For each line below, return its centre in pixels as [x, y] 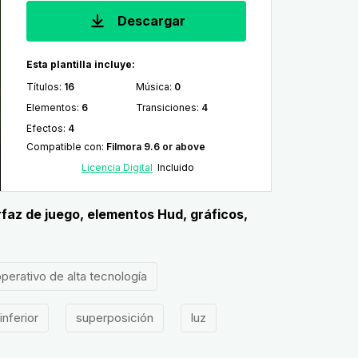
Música [153, 87]
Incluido [173, 167]
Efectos [44, 128]
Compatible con [64, 147]
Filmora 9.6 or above [155, 147]
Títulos [42, 87]
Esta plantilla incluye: [80, 64]
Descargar [149, 21]
